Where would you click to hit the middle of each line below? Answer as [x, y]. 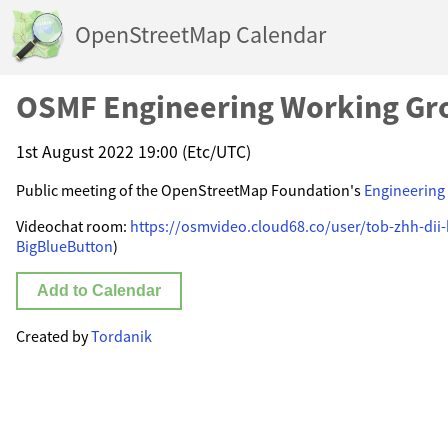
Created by [53, 336]
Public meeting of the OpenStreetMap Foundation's [190, 190]
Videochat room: [73, 226]
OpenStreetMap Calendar [200, 35]
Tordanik [121, 336]
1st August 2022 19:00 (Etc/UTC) [133, 151]
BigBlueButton [64, 246]
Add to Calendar [99, 291]
